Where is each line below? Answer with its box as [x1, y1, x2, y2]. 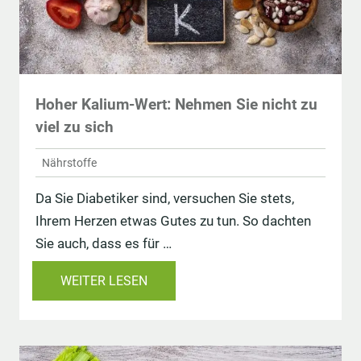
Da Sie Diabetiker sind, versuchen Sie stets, [35, 190, 294, 207]
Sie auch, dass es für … [35, 235, 172, 252]
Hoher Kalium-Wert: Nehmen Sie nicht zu [35, 95, 317, 114]
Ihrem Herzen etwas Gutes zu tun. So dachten [35, 213, 311, 230]
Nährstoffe [42, 156, 97, 169]
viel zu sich [35, 118, 114, 137]
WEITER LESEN [60, 273, 147, 289]
